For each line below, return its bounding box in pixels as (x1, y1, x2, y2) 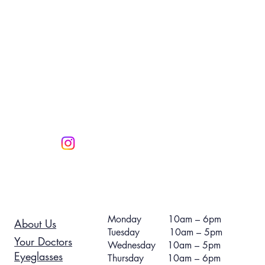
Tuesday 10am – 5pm (107, 225, 222, 238)
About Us (14, 216, 57, 231)
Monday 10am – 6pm (107, 212, 221, 225)
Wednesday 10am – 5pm (107, 238, 221, 251)
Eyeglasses (14, 248, 63, 263)
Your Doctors (14, 234, 73, 248)
